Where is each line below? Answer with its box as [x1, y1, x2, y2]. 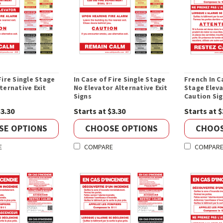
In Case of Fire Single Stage [73, 75, 166, 85]
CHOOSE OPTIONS [85, 122, 158, 135]
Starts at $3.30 [73, 106, 125, 117]
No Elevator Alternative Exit [73, 83, 168, 94]
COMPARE [84, 142, 113, 153]
